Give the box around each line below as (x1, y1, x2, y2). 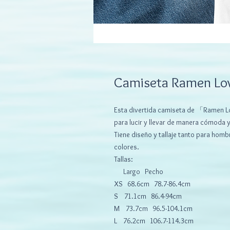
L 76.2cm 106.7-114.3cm (114, 216, 194, 226)
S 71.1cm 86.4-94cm (114, 191, 182, 201)
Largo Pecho (114, 167, 163, 177)
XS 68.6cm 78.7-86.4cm (114, 179, 190, 189)
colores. (114, 142, 139, 152)
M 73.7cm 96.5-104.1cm (114, 204, 193, 214)
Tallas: (114, 155, 133, 164)
